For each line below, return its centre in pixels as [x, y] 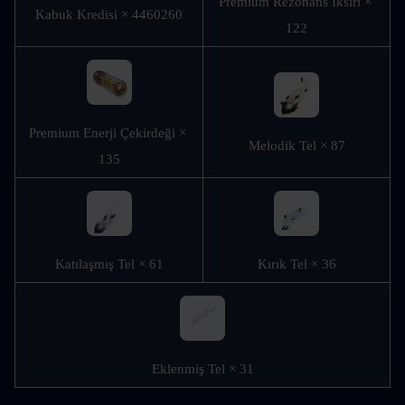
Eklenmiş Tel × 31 [202, 368]
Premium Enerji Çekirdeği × [107, 132]
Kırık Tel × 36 [297, 264]
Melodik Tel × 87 [297, 145]
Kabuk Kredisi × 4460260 [109, 14]
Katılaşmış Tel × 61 [109, 264]
